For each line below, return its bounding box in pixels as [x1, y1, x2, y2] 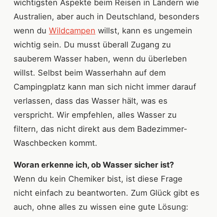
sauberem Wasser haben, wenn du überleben [14, 54, 187, 64]
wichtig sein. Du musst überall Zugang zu [14, 40, 171, 50]
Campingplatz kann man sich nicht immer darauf [14, 82, 196, 92]
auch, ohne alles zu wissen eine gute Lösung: [14, 202, 188, 212]
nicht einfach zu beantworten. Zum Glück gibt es [14, 188, 200, 198]
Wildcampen [49, 26, 95, 36]
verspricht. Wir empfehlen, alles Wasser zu [14, 110, 177, 120]
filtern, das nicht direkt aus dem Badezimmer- [14, 124, 187, 134]
